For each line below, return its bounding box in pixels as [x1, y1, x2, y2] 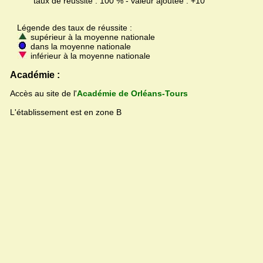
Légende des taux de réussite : [10, 23, 132, 33]
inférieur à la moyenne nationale [28, 51, 150, 61]
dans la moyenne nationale [28, 42, 131, 52]
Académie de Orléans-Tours [77, 89, 188, 99]
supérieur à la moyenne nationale [28, 32, 155, 42]
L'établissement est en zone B [10, 107, 122, 117]
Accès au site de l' [10, 89, 77, 99]
